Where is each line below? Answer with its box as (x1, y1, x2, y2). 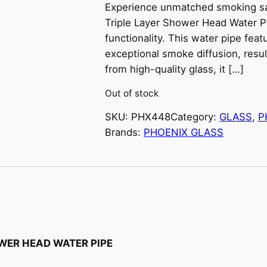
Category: (170, 111, 219, 123)
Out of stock (105, 87, 159, 99)
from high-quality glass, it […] (105, 63, 244, 76)
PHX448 (131, 111, 170, 123)
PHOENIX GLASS (144, 126, 223, 139)
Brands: (105, 126, 144, 139)
